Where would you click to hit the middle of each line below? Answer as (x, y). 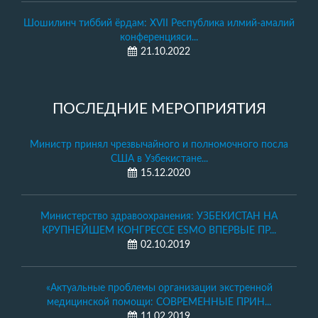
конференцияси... (159, 38)
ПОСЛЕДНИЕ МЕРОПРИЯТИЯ (159, 109)
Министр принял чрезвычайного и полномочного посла (159, 145)
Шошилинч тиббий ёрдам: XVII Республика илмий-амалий (159, 23)
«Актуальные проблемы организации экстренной (159, 288)
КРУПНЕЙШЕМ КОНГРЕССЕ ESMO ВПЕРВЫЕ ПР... (159, 231)
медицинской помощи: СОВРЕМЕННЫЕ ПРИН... (159, 302)
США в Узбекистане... (159, 159)
